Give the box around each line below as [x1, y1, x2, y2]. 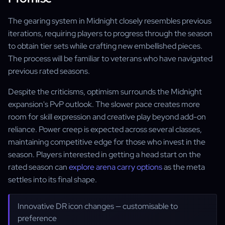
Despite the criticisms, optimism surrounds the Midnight [8, 86, 202, 97]
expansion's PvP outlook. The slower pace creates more [8, 99, 200, 109]
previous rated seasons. [8, 66, 90, 76]
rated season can [8, 162, 69, 172]
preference [18, 213, 57, 223]
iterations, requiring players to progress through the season [8, 28, 212, 39]
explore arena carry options [69, 162, 162, 172]
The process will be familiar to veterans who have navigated [8, 53, 212, 64]
